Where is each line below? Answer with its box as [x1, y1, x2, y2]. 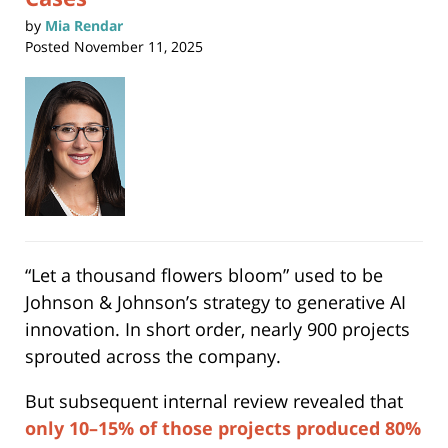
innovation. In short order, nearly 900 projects [25, 317, 410, 342]
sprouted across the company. [25, 344, 281, 369]
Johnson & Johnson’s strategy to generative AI [25, 290, 406, 315]
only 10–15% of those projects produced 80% [25, 416, 421, 441]
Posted [25, 36, 70, 56]
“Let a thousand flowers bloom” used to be [25, 263, 383, 288]
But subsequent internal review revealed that [25, 389, 403, 414]
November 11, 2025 [74, 36, 203, 56]
